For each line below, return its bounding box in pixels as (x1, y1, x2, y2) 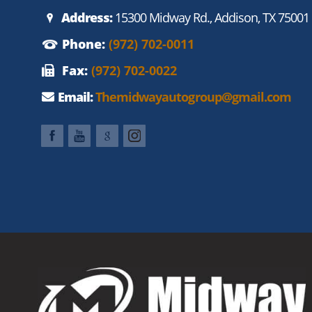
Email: (55, 88, 93, 106)
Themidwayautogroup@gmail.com (93, 88, 291, 106)
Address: (61, 9, 112, 26)
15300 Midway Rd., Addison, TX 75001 (111, 9, 310, 26)
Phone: (61, 36, 109, 53)
